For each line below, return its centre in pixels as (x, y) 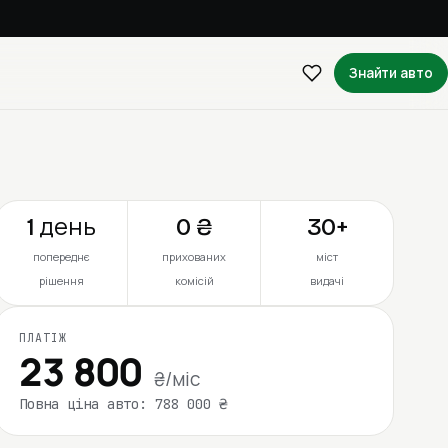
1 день (61, 226)
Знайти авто (390, 73)
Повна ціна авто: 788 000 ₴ (123, 403)
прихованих (194, 256)
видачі (327, 280)
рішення (61, 280)
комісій (194, 280)
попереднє (61, 256)
